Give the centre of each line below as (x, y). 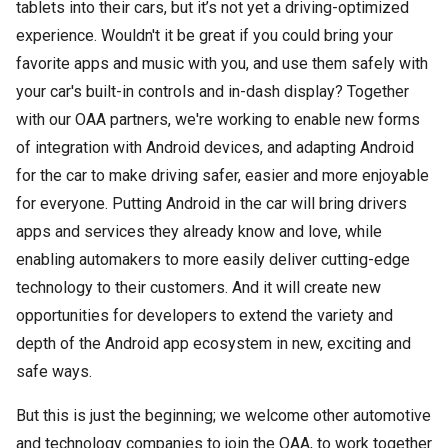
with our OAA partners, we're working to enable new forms (218, 119)
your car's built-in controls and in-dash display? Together (212, 91)
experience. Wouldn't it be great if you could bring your (204, 35)
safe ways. (54, 371)
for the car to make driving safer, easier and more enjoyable (222, 175)
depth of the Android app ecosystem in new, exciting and (213, 343)
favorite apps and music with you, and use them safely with (222, 63)
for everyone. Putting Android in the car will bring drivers (211, 203)
